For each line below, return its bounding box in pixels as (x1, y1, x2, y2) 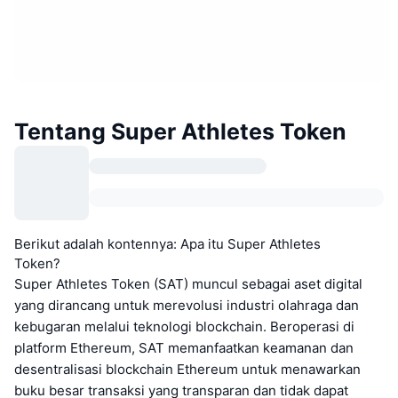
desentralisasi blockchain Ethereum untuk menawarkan (14, 360, 361, 378)
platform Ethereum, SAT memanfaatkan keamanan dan (14, 338, 354, 356)
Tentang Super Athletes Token (14, 117, 346, 145)
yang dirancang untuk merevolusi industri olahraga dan (14, 296, 359, 314)
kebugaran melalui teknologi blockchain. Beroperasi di (14, 317, 354, 335)
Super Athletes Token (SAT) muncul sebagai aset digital (14, 275, 362, 292)
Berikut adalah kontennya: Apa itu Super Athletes (14, 235, 321, 252)
